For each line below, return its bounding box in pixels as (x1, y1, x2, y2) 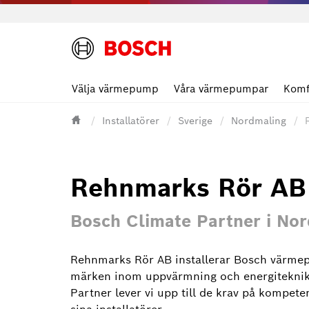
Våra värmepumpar (174, 82, 268, 95)
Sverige (178, 114, 212, 127)
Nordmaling (231, 114, 286, 127)
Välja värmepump (72, 82, 159, 95)
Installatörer (102, 114, 159, 127)
